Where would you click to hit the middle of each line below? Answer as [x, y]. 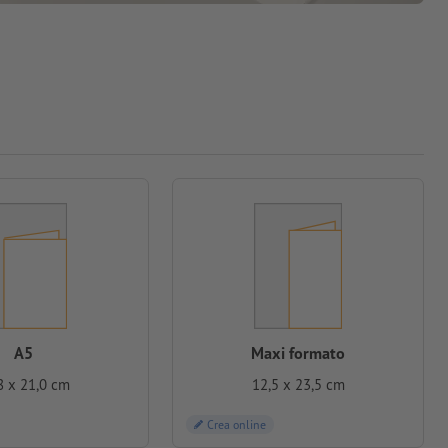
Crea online [237, 425]
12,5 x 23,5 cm [298, 385]
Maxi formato [298, 353]
